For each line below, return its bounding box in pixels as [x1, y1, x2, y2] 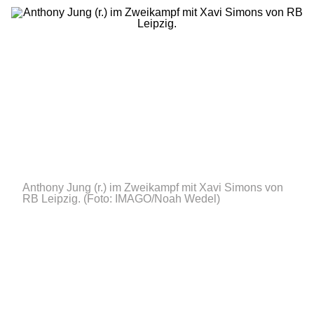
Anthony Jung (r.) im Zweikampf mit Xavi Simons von [22, 182, 283, 193]
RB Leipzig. [22, 193, 81, 205]
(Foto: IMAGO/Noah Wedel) [83, 193, 220, 205]
